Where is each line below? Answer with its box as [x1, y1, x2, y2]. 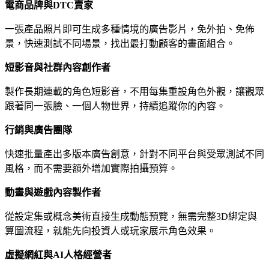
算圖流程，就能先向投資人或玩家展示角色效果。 [5, 226, 216, 237]
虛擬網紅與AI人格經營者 [5, 250, 112, 261]
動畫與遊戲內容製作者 [5, 187, 101, 198]
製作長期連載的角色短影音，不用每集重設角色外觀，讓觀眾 [5, 86, 264, 97]
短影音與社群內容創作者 [5, 62, 110, 73]
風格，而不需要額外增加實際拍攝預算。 [5, 163, 178, 174]
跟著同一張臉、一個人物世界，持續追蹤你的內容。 [5, 101, 226, 112]
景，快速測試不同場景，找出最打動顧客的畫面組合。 [5, 38, 235, 49]
